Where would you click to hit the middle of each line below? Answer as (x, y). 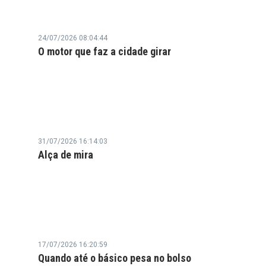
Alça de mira (66, 155)
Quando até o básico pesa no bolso (115, 258)
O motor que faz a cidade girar (104, 52)
